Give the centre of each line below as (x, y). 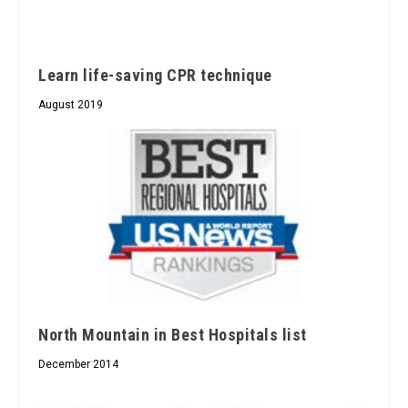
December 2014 (79, 365)
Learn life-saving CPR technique (155, 75)
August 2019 (71, 104)
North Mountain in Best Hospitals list (173, 335)
